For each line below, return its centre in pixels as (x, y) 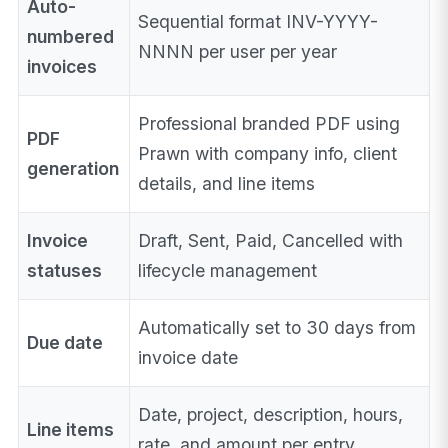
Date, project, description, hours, (271, 414)
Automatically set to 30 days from (277, 327)
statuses (65, 270)
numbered (71, 36)
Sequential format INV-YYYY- (258, 21)
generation (73, 168)
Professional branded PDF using (269, 123)
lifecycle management (228, 270)
